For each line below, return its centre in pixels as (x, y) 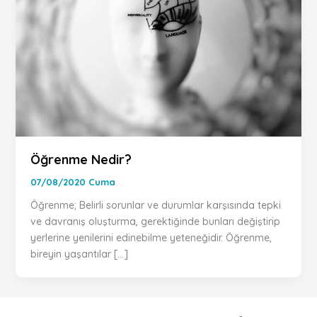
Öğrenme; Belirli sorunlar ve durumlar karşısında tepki (155, 205)
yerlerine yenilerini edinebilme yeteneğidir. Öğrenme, (151, 237)
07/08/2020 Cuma (73, 181)
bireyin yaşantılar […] (79, 254)
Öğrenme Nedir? (81, 159)
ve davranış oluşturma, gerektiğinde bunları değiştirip (155, 221)
